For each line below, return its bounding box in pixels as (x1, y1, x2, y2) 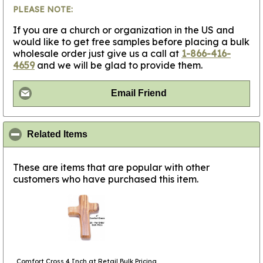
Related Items (27, 129, 87, 139)
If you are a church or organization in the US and (13, 24, 234, 36)
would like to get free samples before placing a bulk (13, 36, 249, 48)
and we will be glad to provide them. (35, 59, 203, 72)
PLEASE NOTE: (13, 4, 73, 15)
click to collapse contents (87, 128, 201, 140)
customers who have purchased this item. (13, 173, 198, 185)
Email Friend (110, 88, 167, 99)
